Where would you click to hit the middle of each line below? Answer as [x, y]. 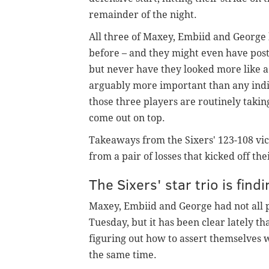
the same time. [123, 255]
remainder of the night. [144, 14]
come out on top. [127, 118]
